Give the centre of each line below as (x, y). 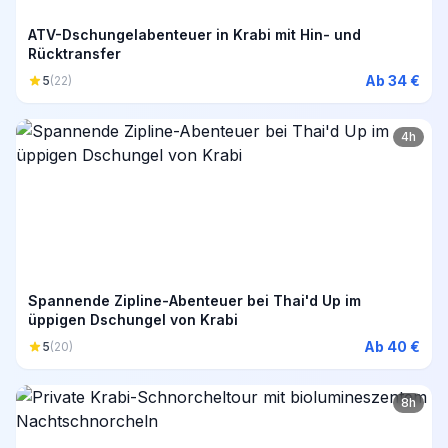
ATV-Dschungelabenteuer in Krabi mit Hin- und (194, 35)
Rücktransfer (74, 54)
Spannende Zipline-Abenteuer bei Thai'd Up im (194, 301)
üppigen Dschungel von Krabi (133, 320)
